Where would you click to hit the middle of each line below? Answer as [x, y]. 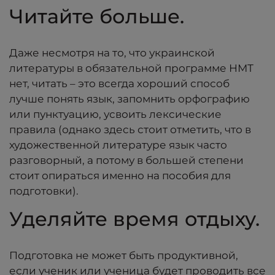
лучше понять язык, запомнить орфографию [130, 99]
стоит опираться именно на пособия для [120, 175]
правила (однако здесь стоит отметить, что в [130, 129]
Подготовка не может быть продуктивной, [124, 255]
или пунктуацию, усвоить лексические [115, 114]
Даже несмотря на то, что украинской [112, 52]
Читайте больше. [97, 16]
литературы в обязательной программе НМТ [131, 68]
